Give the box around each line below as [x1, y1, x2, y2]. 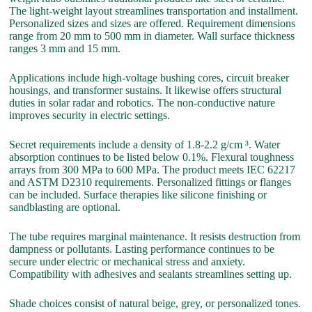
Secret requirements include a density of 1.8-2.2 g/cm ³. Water [9, 138, 281, 150]
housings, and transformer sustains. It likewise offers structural [9, 84, 282, 96]
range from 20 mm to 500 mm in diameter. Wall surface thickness [9, 29, 295, 42]
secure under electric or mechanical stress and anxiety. [9, 255, 246, 267]
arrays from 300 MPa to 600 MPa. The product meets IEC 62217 [9, 163, 296, 175]
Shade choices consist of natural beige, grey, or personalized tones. [9, 297, 302, 309]
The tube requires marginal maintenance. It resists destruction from [9, 230, 301, 242]
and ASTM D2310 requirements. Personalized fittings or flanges [9, 175, 292, 188]
